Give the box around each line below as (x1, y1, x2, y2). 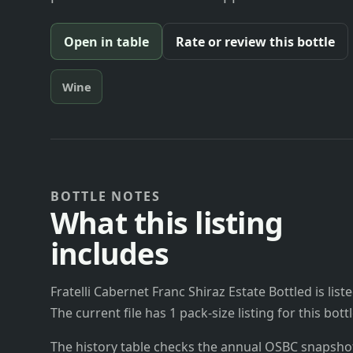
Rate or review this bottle (176, 32, 335, 50)
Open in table (64, 32, 149, 50)
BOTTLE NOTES (50, 187, 162, 205)
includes (50, 232, 169, 273)
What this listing (50, 202, 284, 243)
